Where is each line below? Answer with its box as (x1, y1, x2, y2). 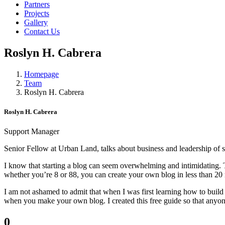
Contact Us (24, 27, 60, 36)
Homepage (24, 70, 59, 79)
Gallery (24, 18, 48, 27)
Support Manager (4, 127, 59, 136)
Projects (24, 9, 49, 18)
